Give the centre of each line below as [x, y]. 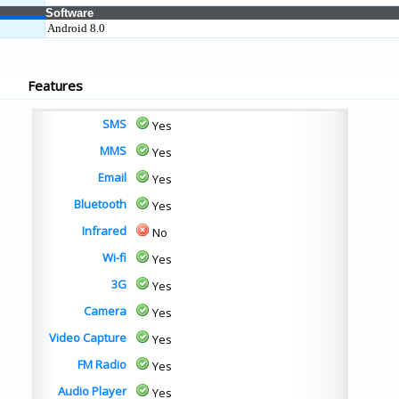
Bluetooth [100, 204]
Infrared [104, 231]
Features [55, 85]
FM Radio [102, 364]
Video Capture [88, 338]
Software [69, 13]
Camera [105, 311]
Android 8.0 [76, 28]
